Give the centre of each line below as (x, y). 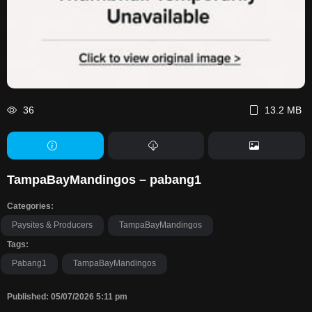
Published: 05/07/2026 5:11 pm (67, 297)
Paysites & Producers (52, 225)
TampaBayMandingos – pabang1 (104, 180)
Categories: (30, 206)
